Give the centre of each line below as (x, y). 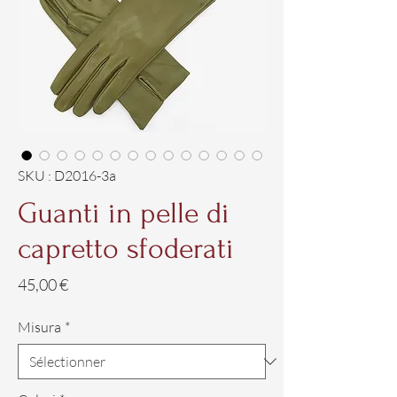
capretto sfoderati (126, 249)
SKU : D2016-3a (67, 175)
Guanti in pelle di (124, 213)
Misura (39, 327)
